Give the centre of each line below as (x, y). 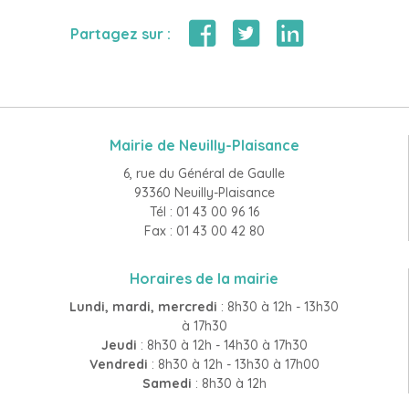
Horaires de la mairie (204, 279)
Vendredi (118, 365)
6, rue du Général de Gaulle (204, 174)
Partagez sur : (121, 34)
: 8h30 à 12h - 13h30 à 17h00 (233, 365)
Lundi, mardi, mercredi (143, 307)
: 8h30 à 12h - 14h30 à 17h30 (222, 346)
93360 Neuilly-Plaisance (204, 193)
